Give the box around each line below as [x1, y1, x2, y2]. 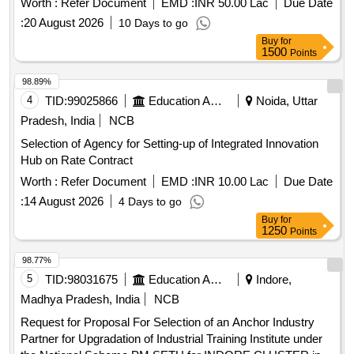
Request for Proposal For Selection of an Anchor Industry [21, 315, 314, 330]
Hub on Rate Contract [21, 153, 133, 168]
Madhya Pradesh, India [21, 292, 140, 307]
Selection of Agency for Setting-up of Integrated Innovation [21, 137, 318, 151]
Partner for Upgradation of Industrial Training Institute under [21, 332, 322, 346]
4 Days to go [119, 195, 182, 209]
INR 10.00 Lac [194, 175, 269, 189]
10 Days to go [119, 17, 188, 30]
